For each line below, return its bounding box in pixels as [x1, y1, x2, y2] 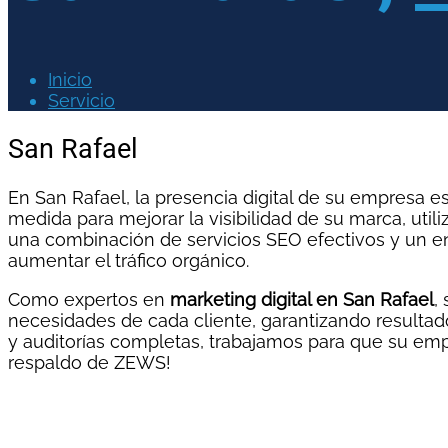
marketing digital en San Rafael [170, 289, 434, 311]
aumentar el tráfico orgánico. [8, 250, 249, 272]
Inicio [48, 68, 92, 90]
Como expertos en [8, 289, 170, 311]
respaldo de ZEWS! [8, 352, 171, 374]
